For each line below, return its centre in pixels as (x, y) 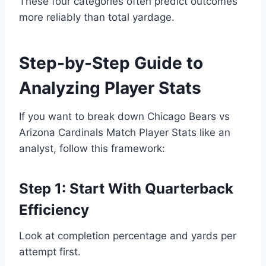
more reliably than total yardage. (97, 18)
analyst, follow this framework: (92, 149)
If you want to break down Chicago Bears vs (124, 117)
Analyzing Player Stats (110, 88)
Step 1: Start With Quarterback (126, 189)
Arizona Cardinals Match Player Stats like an (125, 133)
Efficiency (54, 210)
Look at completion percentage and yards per (128, 236)
